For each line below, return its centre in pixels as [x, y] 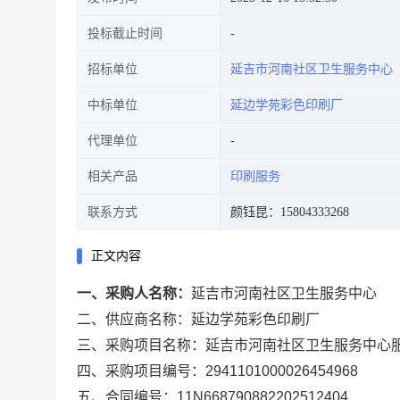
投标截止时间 [125, 33]
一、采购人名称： [134, 293]
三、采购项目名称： [141, 345]
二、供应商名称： [134, 319]
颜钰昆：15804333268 [290, 212]
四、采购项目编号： [141, 371]
